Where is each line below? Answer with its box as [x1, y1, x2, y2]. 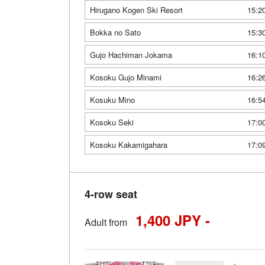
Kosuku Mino [90, 94, 135, 106]
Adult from [85, 215, 127, 230]
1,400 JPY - [135, 210, 210, 231]
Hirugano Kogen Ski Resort [90, 4, 183, 16]
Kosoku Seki [90, 117, 134, 128]
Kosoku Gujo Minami [90, 72, 161, 83]
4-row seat [85, 186, 137, 202]
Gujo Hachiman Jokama [90, 49, 172, 61]
